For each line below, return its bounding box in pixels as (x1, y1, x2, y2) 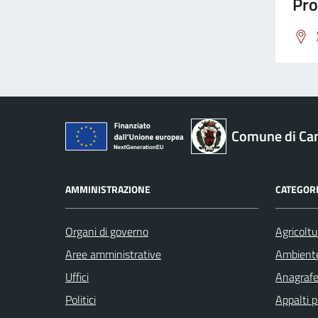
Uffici (65, 268, 89, 285)
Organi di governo (65, 222, 148, 240)
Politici (65, 290, 96, 308)
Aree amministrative (65, 245, 161, 263)
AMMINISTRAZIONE (65, 181, 150, 197)
